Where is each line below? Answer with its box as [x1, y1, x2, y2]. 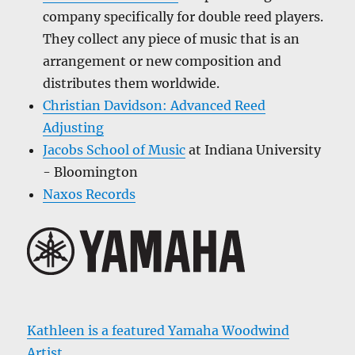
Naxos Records [43, 186, 136, 203]
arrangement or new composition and [43, 53, 282, 70]
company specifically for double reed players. [43, 9, 324, 25]
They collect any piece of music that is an [43, 31, 300, 48]
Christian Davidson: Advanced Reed [43, 97, 266, 114]
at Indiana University [185, 142, 322, 158]
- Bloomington [43, 164, 139, 181]
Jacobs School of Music [43, 142, 186, 158]
